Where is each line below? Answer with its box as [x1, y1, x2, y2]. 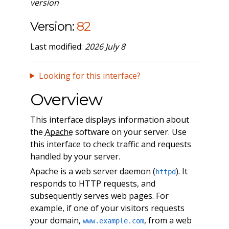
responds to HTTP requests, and [30, 177, 155, 189]
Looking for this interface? [38, 70, 141, 81]
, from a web [144, 214, 192, 226]
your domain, [30, 214, 83, 226]
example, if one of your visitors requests [30, 202, 185, 214]
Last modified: [30, 40, 85, 52]
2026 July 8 [84, 40, 125, 52]
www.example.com [82, 216, 144, 225]
